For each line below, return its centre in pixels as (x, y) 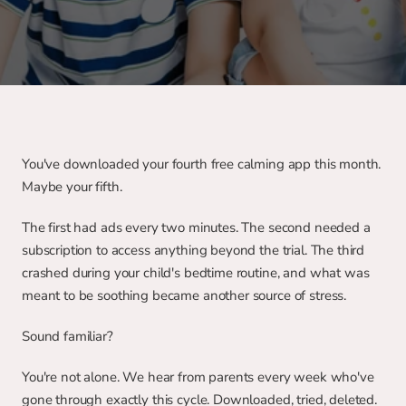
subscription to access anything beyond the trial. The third (193, 250)
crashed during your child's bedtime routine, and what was (196, 273)
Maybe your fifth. (72, 187)
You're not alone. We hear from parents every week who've (198, 377)
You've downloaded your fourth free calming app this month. (202, 164)
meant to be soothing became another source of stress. (184, 295)
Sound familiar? (68, 336)
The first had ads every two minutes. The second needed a (196, 227)
